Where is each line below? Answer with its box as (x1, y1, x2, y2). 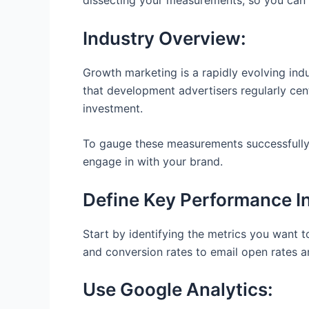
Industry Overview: (83, 27, 246, 49)
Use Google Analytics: (83, 279, 273, 301)
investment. (83, 101, 143, 115)
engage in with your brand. (83, 154, 223, 169)
